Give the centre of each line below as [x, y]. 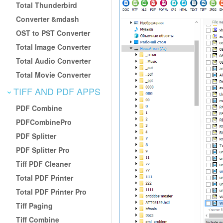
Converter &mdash [48, 19]
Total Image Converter [54, 47]
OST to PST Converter [53, 33]
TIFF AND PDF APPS [56, 91]
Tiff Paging [35, 205]
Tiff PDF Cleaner [44, 164]
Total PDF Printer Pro [52, 191]
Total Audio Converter [54, 60]
